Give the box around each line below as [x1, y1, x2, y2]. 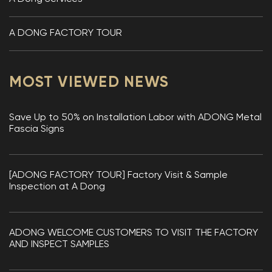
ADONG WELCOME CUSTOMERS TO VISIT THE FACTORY [9, 228, 258, 238]
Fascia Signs [9, 124, 64, 134]
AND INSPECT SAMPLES [9, 239, 109, 250]
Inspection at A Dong [9, 182, 105, 192]
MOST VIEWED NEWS [9, 75, 169, 90]
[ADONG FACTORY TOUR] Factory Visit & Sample [9, 170, 228, 180]
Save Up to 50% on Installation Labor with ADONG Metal [9, 112, 262, 123]
